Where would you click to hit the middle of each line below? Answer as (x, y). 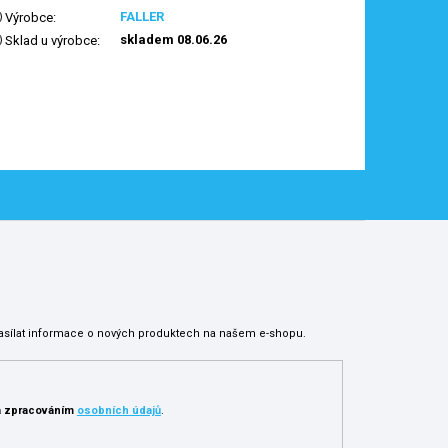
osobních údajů (118, 411)
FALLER (142, 17)
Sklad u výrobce (50, 41)
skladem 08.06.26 (174, 40)
